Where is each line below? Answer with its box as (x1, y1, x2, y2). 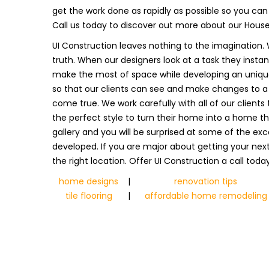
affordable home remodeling (144, 190, 267, 202)
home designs (59, 175, 118, 187)
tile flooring (65, 190, 112, 202)
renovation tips (174, 175, 237, 187)
